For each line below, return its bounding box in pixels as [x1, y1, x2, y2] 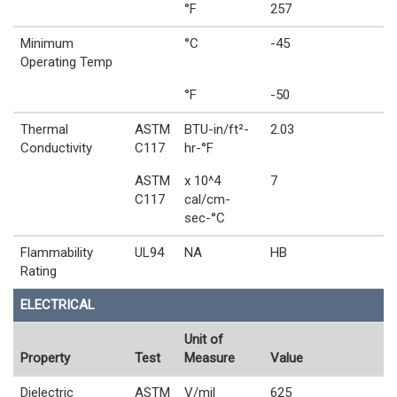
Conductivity [20, 139, 92, 156]
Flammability [20, 244, 93, 261]
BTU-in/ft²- [184, 121, 249, 137]
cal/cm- [184, 191, 230, 207]
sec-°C [184, 209, 225, 226]
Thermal [20, 121, 68, 137]
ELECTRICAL [20, 296, 95, 313]
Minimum [20, 35, 74, 51]
